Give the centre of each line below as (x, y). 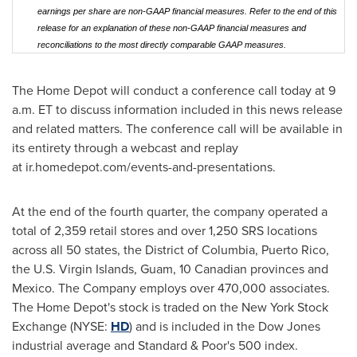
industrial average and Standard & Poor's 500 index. (155, 345)
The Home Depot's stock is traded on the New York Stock (170, 307)
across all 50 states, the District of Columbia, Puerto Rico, (171, 250)
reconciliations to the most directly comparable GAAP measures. (161, 45)
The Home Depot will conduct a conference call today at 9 (174, 90)
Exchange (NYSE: (61, 326)
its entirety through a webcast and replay (125, 148)
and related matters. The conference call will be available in (177, 129)
